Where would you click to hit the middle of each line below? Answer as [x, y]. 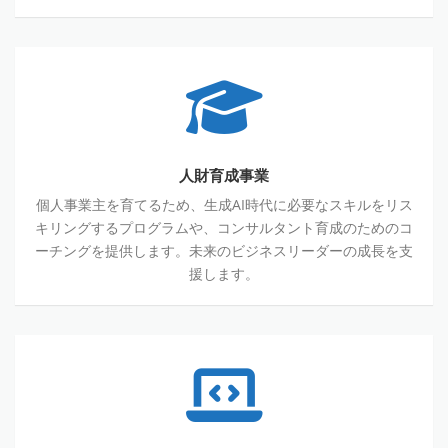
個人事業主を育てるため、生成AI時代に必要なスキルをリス [224, 205]
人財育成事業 [224, 176]
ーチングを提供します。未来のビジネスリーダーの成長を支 [224, 251]
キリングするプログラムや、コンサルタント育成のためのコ [224, 228]
